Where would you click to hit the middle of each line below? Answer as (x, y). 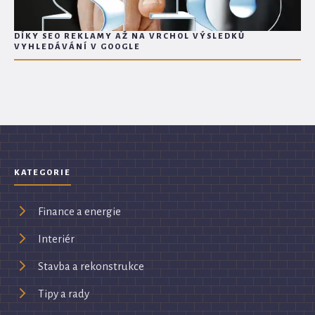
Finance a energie (79, 211)
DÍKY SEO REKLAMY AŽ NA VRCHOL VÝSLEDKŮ (130, 37)
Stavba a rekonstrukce (91, 266)
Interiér (56, 238)
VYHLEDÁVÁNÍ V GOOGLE (78, 47)
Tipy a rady (64, 293)
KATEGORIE (43, 172)
